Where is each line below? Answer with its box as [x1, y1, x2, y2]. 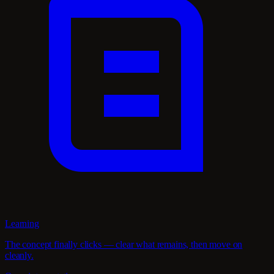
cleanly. [5, 250, 34, 261]
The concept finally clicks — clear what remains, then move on [5, 239, 243, 250]
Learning [5, 218, 39, 229]
